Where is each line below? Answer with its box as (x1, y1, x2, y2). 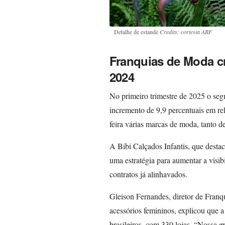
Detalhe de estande (114, 28, 160, 36)
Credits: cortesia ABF (159, 28, 212, 36)
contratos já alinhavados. (109, 169, 187, 180)
